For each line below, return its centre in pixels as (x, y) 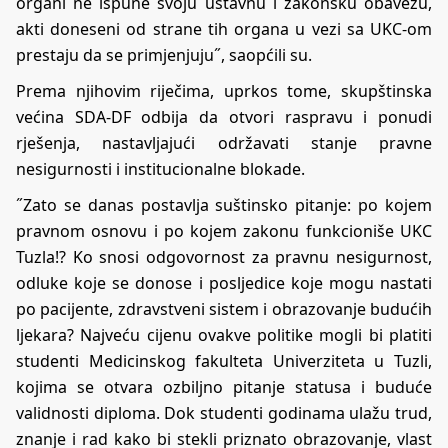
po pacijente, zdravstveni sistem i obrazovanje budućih (224, 308)
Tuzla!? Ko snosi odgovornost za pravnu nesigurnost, (224, 256)
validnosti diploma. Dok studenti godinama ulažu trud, (224, 412)
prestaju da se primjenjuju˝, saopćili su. (164, 54)
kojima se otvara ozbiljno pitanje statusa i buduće (224, 386)
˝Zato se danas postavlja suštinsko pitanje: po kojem (224, 204)
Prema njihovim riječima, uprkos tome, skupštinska (224, 90)
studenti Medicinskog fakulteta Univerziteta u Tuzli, (224, 360)
